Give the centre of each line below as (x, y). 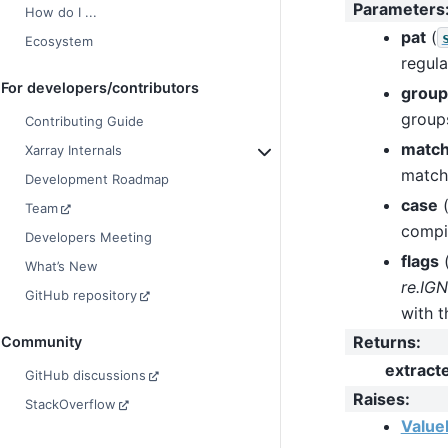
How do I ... (61, 12)
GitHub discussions (85, 375)
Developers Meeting (88, 237)
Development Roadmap (97, 179)
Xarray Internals (73, 150)
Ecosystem (59, 41)
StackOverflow (70, 404)
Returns (384, 341)
